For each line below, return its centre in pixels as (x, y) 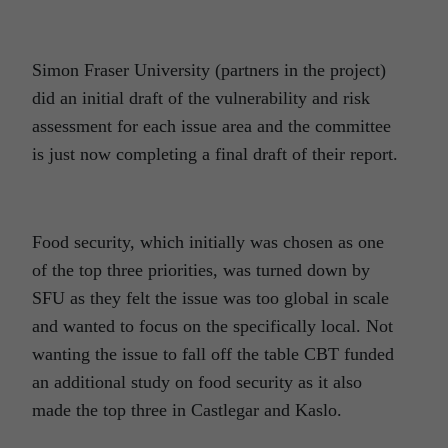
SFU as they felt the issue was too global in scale (210, 298)
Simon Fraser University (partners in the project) (209, 70)
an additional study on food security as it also (197, 382)
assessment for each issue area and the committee (211, 126)
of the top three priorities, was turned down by (201, 270)
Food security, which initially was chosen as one (208, 242)
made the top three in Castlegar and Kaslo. (187, 410)
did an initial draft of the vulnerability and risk (201, 98)
